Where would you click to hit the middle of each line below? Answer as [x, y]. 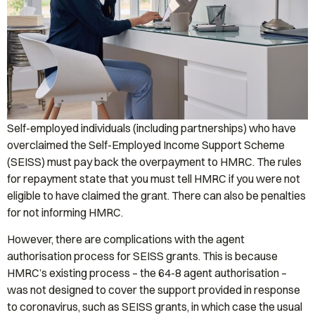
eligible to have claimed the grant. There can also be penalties [156, 195]
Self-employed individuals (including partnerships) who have [152, 128]
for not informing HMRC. [65, 212]
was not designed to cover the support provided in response [154, 290]
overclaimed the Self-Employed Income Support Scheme [146, 145]
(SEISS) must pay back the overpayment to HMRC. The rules [154, 162]
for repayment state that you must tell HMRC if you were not [154, 179]
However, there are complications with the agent [126, 239]
